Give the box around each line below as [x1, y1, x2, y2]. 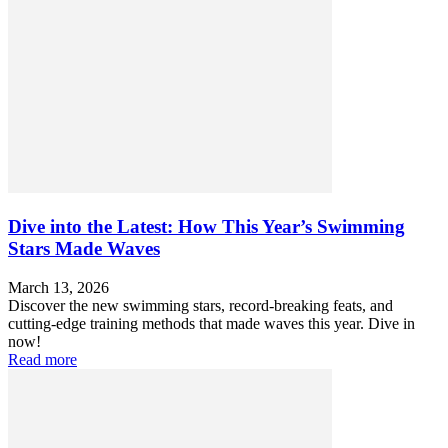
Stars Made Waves [8, 238, 160, 260]
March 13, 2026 [8, 278, 109, 296]
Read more [8, 350, 77, 368]
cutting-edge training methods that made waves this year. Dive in [8, 314, 415, 332]
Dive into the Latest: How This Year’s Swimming [8, 216, 405, 238]
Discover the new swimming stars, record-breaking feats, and [8, 296, 393, 314]
